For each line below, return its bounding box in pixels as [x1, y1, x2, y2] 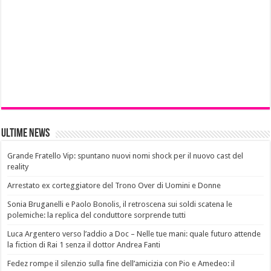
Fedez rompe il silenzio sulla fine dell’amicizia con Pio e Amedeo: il [7, 259, 235, 269]
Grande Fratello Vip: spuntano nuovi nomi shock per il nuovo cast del [7, 151, 244, 161]
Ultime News [1, 128, 50, 140]
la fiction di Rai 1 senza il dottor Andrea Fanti [7, 240, 161, 250]
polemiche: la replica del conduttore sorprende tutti [7, 211, 186, 220]
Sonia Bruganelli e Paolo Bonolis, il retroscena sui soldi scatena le [7, 200, 233, 209]
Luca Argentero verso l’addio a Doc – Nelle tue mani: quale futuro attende [7, 229, 261, 239]
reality [7, 162, 29, 172]
